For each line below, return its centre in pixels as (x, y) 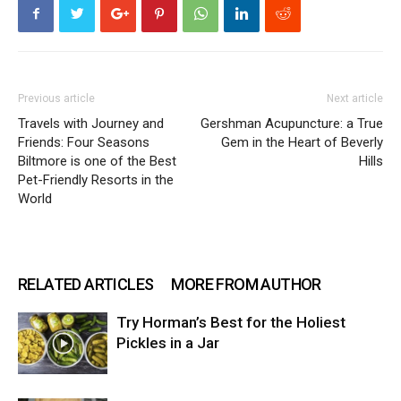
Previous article (56, 98)
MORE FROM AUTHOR (246, 284)
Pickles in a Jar (168, 342)
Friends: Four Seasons (84, 142)
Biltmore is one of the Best (97, 161)
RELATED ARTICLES (86, 284)
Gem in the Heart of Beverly (302, 142)
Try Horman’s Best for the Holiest (231, 322)
